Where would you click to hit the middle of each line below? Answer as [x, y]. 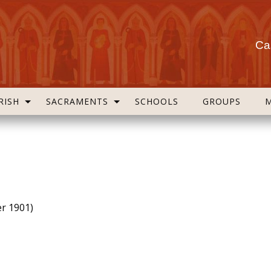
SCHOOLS [157, 101]
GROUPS [222, 101]
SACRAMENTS [77, 101]
